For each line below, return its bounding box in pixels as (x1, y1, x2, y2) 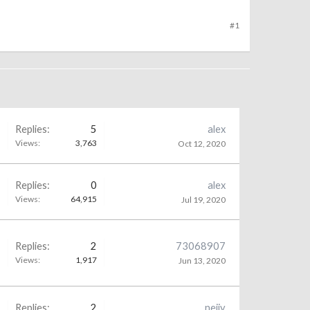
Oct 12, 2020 (178, 138, 226, 149)
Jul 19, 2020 (181, 194, 226, 205)
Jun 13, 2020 (179, 255, 226, 266)
